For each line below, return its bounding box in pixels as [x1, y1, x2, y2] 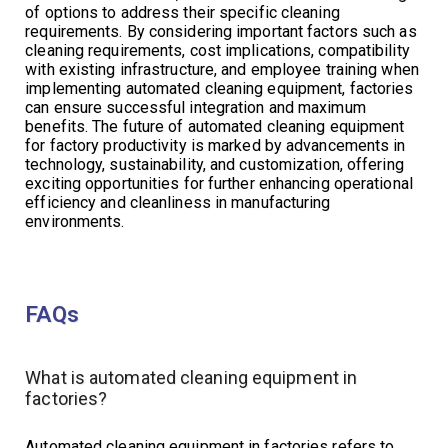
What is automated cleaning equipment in [25, 367, 358, 388]
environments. [25, 212, 125, 231]
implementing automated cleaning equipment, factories [25, 79, 414, 98]
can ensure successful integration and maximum [25, 98, 366, 117]
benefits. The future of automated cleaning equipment [25, 117, 405, 136]
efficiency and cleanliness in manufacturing [25, 193, 331, 212]
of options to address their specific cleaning [25, 3, 340, 22]
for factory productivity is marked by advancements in [25, 136, 406, 155]
